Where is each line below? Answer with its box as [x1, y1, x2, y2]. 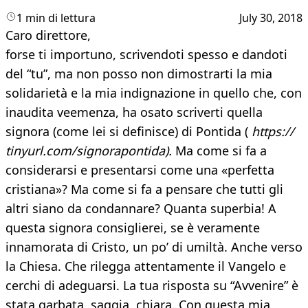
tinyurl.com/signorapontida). [5, 142, 172, 159]
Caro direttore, [5, 27, 91, 44]
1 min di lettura [16, 10, 96, 26]
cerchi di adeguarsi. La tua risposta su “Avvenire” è [5, 277, 298, 294]
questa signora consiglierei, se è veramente [5, 219, 260, 236]
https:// [252, 123, 294, 140]
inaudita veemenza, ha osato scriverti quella [5, 104, 263, 121]
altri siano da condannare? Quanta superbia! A [5, 200, 276, 217]
